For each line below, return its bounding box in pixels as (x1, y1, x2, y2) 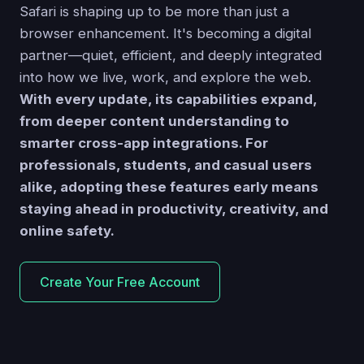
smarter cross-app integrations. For (19, 135, 268, 152)
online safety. (19, 223, 115, 240)
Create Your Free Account (40, 274, 200, 291)
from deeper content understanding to (19, 113, 289, 130)
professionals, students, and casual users (19, 157, 312, 174)
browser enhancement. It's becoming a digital (19, 25, 311, 42)
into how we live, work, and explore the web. (19, 69, 311, 86)
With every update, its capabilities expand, (19, 91, 317, 108)
